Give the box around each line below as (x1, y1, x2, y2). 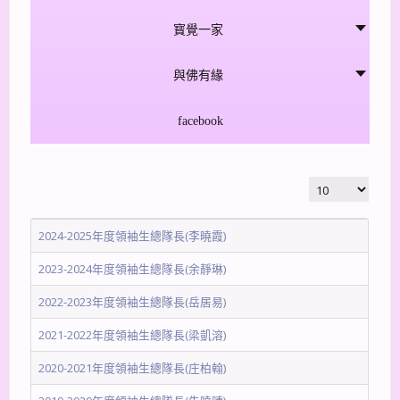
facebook (177, 114, 223, 129)
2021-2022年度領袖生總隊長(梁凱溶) (38, 327, 227, 344)
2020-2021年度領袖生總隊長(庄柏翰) (38, 360, 227, 377)
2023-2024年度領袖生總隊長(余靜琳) (38, 261, 227, 278)
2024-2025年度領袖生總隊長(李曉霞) (38, 228, 227, 245)
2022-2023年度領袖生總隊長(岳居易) (38, 294, 227, 311)
